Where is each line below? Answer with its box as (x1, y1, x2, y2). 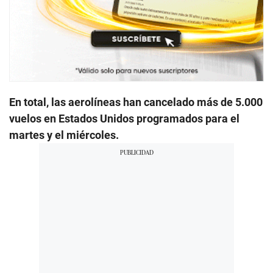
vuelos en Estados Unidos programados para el (9, 112, 239, 125)
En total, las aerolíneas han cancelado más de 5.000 (9, 95, 263, 108)
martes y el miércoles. (9, 128, 119, 141)
